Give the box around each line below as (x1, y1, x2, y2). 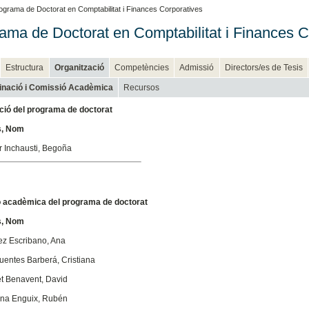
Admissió (179, 62, 215, 72)
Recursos (123, 82, 160, 92)
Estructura (6, 62, 44, 72)
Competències (114, 62, 170, 72)
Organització (54, 62, 104, 72)
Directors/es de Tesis (224, 62, 303, 72)
